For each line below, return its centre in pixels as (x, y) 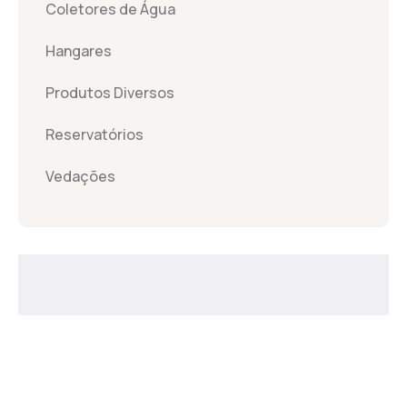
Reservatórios (94, 135)
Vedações (80, 177)
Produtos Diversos (110, 93)
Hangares (79, 51)
